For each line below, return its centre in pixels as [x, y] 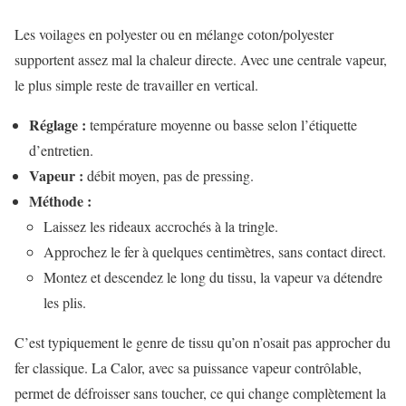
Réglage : [58, 124]
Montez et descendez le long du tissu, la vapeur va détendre [213, 276]
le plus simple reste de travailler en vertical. [136, 84]
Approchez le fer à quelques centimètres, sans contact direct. [215, 251]
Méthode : [60, 200]
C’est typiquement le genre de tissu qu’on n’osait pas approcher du [203, 342]
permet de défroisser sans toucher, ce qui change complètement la [200, 392]
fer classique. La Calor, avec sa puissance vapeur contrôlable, [188, 367]
